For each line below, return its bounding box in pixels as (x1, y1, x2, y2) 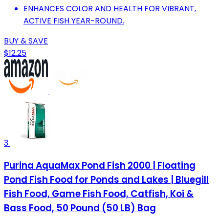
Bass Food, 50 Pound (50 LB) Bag (4, 201, 156, 215)
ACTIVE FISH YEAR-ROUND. (23, 15, 124, 27)
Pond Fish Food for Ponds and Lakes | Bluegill (4, 173, 209, 186)
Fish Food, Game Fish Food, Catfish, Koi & (4, 187, 194, 200)
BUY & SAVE (4, 35, 48, 47)
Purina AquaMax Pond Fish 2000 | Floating (4, 158, 196, 172)
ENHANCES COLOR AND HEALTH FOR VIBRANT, (23, 3, 196, 15)
